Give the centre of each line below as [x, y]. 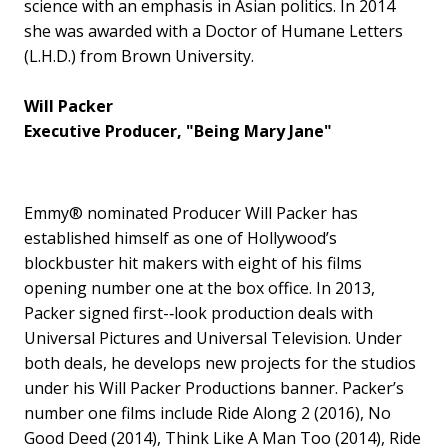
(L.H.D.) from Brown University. [139, 55]
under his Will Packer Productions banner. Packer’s [214, 387]
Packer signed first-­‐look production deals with [198, 312]
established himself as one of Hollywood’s [180, 237]
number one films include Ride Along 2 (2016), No [207, 412]
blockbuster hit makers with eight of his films [193, 262]
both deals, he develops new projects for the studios [220, 362]
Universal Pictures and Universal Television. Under [213, 337]
